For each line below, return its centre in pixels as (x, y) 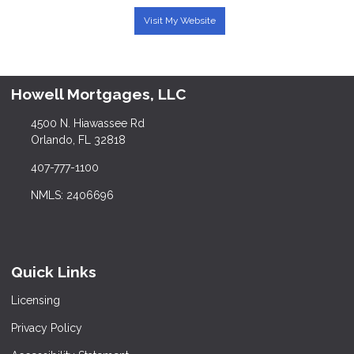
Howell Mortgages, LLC (99, 94)
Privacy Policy (47, 328)
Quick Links (54, 271)
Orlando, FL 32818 (78, 139)
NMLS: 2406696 (72, 195)
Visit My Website (179, 20)
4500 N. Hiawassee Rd (87, 123)
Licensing (36, 301)
